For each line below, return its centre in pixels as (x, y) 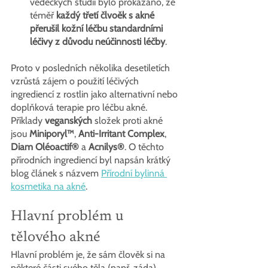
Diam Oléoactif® (45, 147)
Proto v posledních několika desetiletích (92, 68)
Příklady (28, 120)
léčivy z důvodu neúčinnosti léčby (98, 41)
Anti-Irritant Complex (121, 133)
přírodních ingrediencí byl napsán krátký (92, 160)
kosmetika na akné (48, 186)
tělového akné (56, 237)
